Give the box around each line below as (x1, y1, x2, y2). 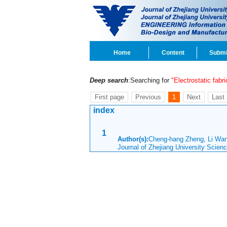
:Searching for (128, 77, 171, 84)
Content (161, 49, 184, 56)
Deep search (90, 77, 128, 84)
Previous (135, 93, 161, 101)
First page (95, 93, 124, 101)
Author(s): (118, 135, 148, 143)
